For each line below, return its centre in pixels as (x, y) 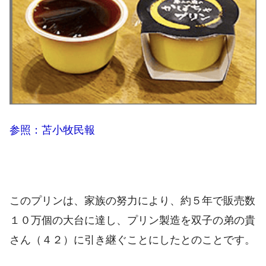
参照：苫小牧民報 (52, 130)
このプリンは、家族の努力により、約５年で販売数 (132, 200)
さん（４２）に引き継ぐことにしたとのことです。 (132, 240)
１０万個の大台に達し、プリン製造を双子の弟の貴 (132, 220)
